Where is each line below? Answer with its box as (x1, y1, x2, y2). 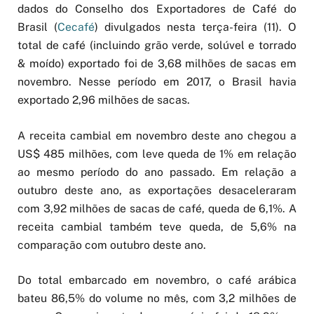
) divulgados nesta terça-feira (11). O (95, 20, 296, 34)
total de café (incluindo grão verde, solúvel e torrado (18, 39, 296, 53)
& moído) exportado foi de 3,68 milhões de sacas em (18, 57, 296, 71)
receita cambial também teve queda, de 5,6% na (18, 219, 296, 233)
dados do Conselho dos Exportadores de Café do (18, 2, 296, 16)
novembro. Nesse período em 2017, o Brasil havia (18, 75, 296, 89)
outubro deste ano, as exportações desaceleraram (18, 183, 296, 197)
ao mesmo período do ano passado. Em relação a (18, 165, 296, 179)
